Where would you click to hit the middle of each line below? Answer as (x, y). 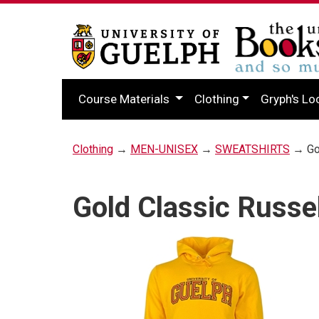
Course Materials (125, 99)
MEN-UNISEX (164, 149)
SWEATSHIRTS (252, 149)
